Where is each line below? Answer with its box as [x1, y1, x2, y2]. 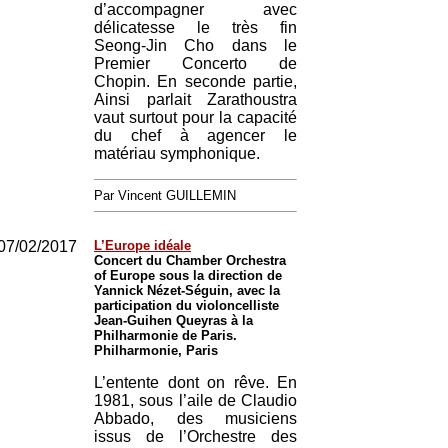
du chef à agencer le [94, 127, 297, 144]
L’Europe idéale [94, 238, 191, 253]
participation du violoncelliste [94, 298, 279, 313]
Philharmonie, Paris [94, 343, 218, 358]
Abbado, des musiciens [94, 410, 297, 427]
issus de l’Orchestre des [94, 428, 297, 445]
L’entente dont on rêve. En [94, 374, 297, 391]
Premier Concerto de [94, 55, 297, 72]
